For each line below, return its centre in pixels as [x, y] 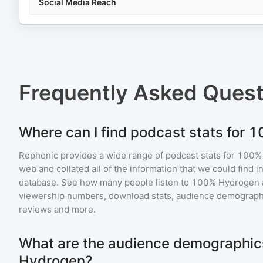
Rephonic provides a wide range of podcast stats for [128, 155]
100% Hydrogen [225, 182]
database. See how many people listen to [105, 182]
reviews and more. [57, 209]
